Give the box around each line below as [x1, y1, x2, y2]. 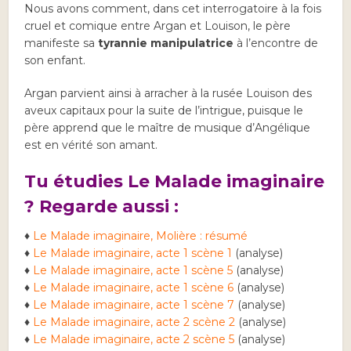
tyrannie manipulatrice [98, 36, 234, 51]
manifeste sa [24, 36, 99, 51]
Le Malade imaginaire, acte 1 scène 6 [33, 280, 234, 295]
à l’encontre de [233, 36, 319, 51]
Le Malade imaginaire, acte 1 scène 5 [33, 263, 233, 278]
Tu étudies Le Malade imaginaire [24, 171, 325, 193]
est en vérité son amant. [24, 138, 158, 153]
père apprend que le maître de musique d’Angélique [24, 121, 311, 136]
